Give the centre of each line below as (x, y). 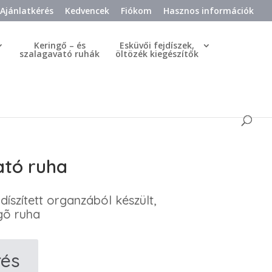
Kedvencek (87, 10)
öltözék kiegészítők (157, 54)
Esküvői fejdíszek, (157, 45)
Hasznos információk (209, 10)
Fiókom (136, 10)
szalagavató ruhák (59, 54)
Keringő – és (59, 45)
